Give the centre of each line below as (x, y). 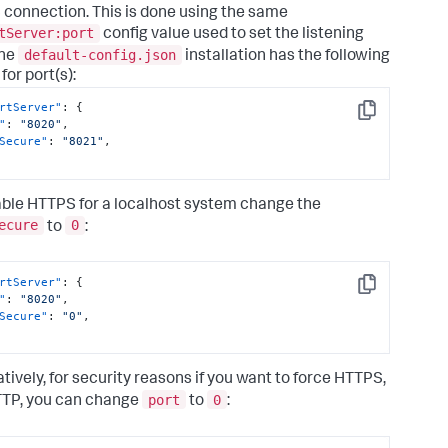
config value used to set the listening (232, 35)
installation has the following (286, 56)
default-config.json (100, 54)
